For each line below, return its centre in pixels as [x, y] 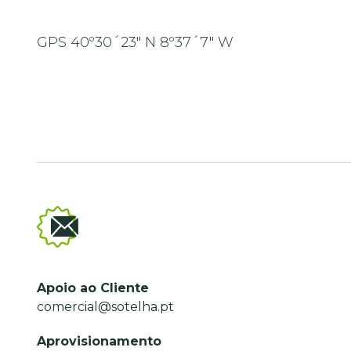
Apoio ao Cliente [93, 288]
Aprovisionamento [99, 341]
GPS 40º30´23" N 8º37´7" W [135, 42]
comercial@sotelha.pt [105, 307]
